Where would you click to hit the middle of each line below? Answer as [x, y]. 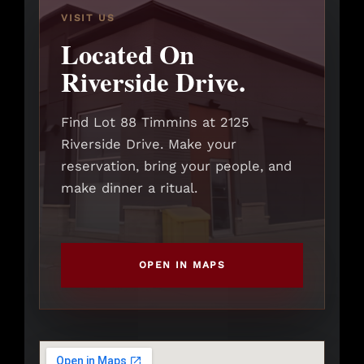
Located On [128, 54]
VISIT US [88, 18]
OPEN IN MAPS [182, 265]
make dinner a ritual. [129, 188]
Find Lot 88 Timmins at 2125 [155, 123]
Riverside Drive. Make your [149, 145]
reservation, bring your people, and [176, 167]
